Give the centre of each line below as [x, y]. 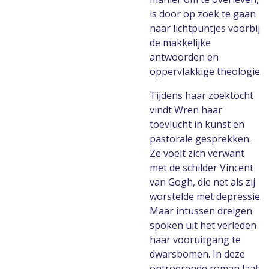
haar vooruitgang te [195, 240]
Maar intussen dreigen [201, 211]
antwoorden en [184, 57]
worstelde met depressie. [206, 196]
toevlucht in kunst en [197, 124]
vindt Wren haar [186, 110]
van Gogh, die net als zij [202, 182]
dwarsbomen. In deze [197, 254]
